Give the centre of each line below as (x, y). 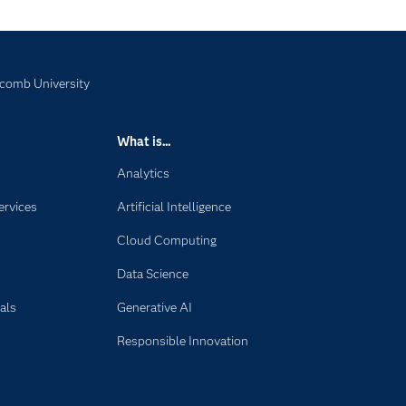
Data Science (153, 274)
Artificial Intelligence (174, 207)
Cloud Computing (167, 240)
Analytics (144, 173)
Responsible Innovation (183, 341)
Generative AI (155, 307)
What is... (144, 141)
